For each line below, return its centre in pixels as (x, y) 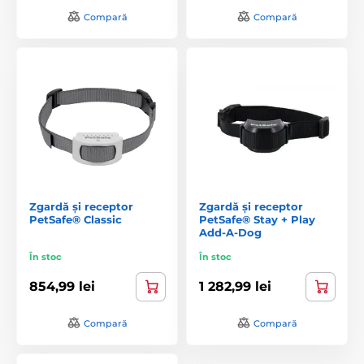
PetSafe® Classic (76, 219)
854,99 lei (62, 287)
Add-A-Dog (230, 232)
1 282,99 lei (235, 287)
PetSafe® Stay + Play (257, 219)
